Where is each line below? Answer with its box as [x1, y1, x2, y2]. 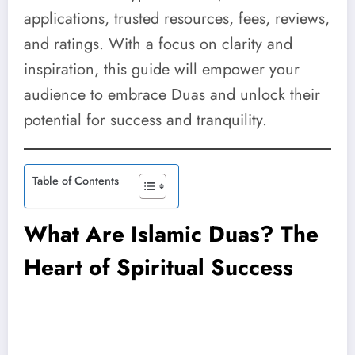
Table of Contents [32, 173, 119, 189]
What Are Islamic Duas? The [24, 218, 319, 251]
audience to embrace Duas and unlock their [24, 82, 320, 106]
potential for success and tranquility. [24, 108, 267, 132]
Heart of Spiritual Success [24, 251, 293, 284]
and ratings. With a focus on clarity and [24, 32, 292, 55]
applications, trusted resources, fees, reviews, [24, 6, 330, 30]
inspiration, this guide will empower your [24, 57, 300, 81]
